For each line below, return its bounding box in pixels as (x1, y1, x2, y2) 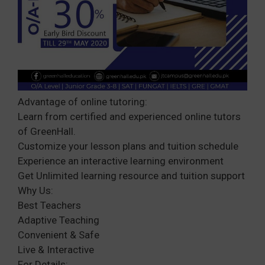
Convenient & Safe (18, 228, 99, 241)
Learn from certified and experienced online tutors (18, 110, 241, 122)
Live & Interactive (18, 243, 94, 256)
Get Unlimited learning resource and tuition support (18, 169, 245, 182)
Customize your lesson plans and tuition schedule (18, 140, 238, 152)
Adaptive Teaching (18, 214, 99, 226)
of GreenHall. (18, 125, 76, 137)
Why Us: (18, 184, 53, 196)
